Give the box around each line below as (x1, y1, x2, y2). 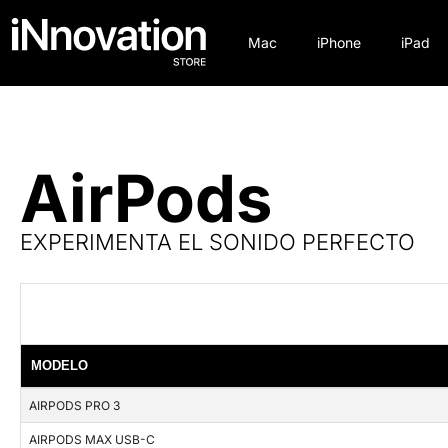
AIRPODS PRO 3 (29, 398, 120, 414)
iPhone (317, 34, 362, 52)
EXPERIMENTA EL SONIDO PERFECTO (20, 229, 415, 256)
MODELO (31, 358, 89, 374)
